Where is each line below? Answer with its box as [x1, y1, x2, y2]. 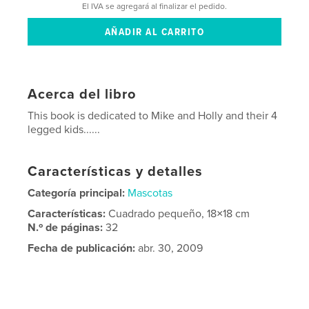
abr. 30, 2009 [135, 241, 203, 256]
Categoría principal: [28, 186, 126, 201]
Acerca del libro [28, 86, 137, 103]
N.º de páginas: [28, 221, 106, 235]
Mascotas [128, 186, 173, 201]
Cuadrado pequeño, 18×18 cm [108, 207, 250, 221]
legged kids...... [28, 123, 101, 137]
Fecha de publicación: [28, 241, 136, 256]
